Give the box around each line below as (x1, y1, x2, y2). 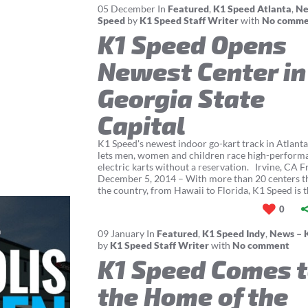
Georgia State (98, 82, 265, 113)
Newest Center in (98, 56, 307, 86)
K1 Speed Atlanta (213, 3, 292, 15)
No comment (232, 239, 290, 252)
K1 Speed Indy (202, 228, 266, 240)
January (111, 228, 145, 240)
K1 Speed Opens (98, 29, 287, 59)
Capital (98, 109, 186, 140)
